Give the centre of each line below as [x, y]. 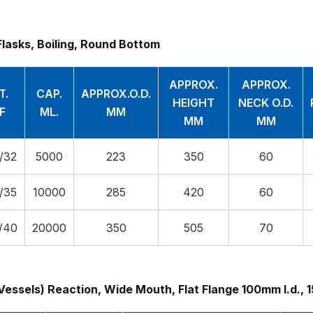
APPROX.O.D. [116, 94]
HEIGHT [194, 103]
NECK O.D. [266, 103]
